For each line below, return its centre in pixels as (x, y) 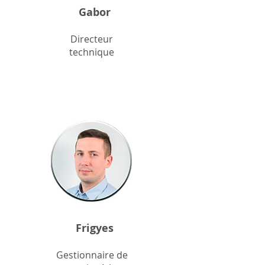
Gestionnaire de (92, 255)
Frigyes (95, 228)
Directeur (92, 39)
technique (92, 52)
